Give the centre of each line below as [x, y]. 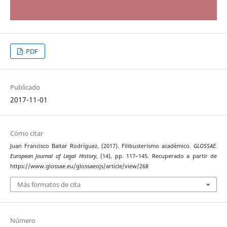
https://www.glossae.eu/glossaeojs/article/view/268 [79, 166]
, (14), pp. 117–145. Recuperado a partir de [157, 156]
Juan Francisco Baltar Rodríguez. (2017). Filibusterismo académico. [102, 146]
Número [23, 220]
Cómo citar [26, 134]
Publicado [25, 87]
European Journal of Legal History [53, 156]
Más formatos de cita [49, 184]
